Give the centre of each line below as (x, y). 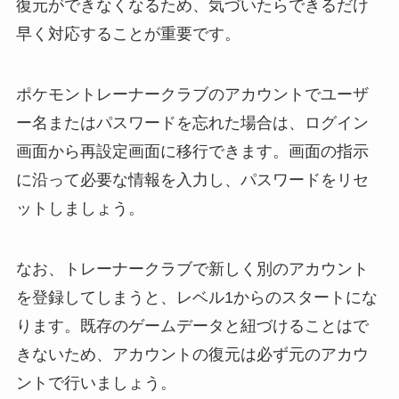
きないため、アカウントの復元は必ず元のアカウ (192, 354)
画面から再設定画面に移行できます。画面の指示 (192, 152)
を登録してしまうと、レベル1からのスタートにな (196, 297)
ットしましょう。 (80, 209)
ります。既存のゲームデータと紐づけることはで (192, 326)
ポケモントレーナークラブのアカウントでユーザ (192, 95)
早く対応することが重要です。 (128, 34)
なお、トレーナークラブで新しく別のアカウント (192, 269)
